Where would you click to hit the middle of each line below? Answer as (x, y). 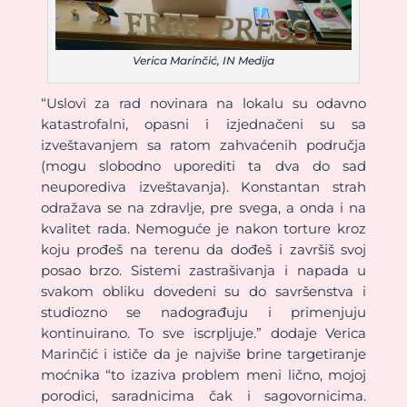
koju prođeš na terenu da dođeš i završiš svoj (203, 250)
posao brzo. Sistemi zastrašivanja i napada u (203, 271)
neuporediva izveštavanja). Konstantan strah (203, 187)
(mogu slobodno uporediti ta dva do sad (203, 166)
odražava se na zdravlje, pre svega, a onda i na (203, 208)
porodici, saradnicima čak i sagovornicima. (203, 396)
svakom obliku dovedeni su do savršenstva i (203, 292)
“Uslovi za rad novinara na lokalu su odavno (203, 104)
